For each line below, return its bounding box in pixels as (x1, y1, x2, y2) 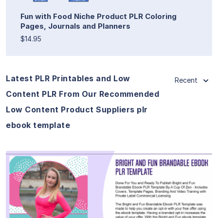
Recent (175, 75, 198, 84)
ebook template (6, 120, 70, 130)
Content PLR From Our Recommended (6, 89, 159, 99)
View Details (85, 188, 133, 199)
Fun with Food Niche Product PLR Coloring (20, 11, 177, 21)
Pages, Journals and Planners (20, 21, 130, 31)
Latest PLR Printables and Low (6, 73, 130, 83)
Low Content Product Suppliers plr (6, 104, 148, 114)
